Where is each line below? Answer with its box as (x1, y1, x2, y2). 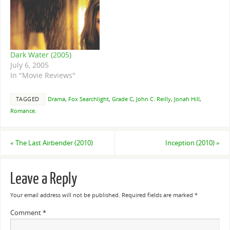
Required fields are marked (121, 191, 195, 199)
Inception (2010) (165, 138, 217, 147)
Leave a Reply (10, 170, 77, 188)
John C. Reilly (136, 95, 171, 103)
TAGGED (15, 95, 40, 103)
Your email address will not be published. (10, 191, 120, 199)
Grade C (111, 95, 133, 103)
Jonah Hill (174, 95, 200, 103)
